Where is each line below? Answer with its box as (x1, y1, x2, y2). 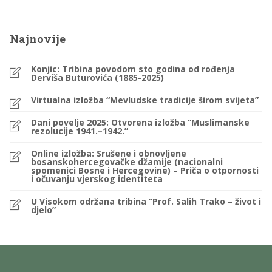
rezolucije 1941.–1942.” (31, 125, 128, 137)
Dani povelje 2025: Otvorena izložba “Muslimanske (31, 117, 250, 128)
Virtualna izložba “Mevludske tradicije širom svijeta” (31, 94, 259, 106)
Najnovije (10, 32, 66, 46)
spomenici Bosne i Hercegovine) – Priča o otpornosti (31, 165, 259, 176)
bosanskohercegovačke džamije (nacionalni (31, 156, 223, 168)
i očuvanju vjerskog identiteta (31, 173, 163, 185)
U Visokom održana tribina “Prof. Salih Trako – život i (31, 195, 261, 207)
